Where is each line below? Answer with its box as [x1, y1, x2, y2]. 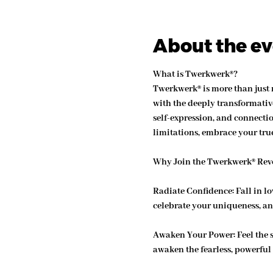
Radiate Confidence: [152, 185, 236, 197]
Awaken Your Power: [152, 229, 237, 241]
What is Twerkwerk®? [152, 68, 238, 80]
